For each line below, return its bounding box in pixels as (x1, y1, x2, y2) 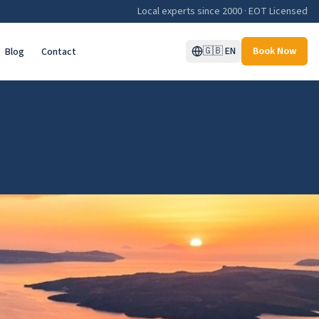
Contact (41, 45, 76, 59)
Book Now (253, 44, 296, 58)
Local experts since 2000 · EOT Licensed (137, 4, 308, 19)
